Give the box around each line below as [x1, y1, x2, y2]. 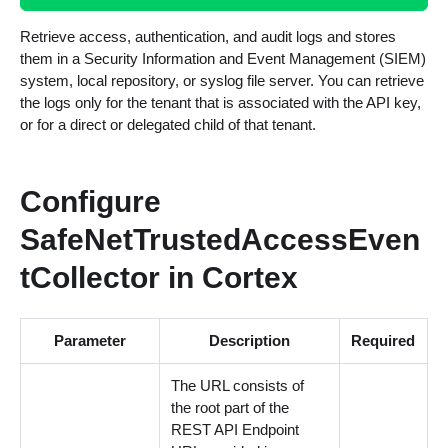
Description [208, 332, 290, 350]
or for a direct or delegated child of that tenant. [19, 115, 316, 133]
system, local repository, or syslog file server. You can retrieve [19, 71, 424, 89]
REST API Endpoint [171, 421, 300, 439]
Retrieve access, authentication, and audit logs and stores [19, 27, 396, 45]
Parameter [53, 332, 126, 350]
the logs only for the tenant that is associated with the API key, [19, 93, 421, 111]
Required [351, 332, 416, 350]
